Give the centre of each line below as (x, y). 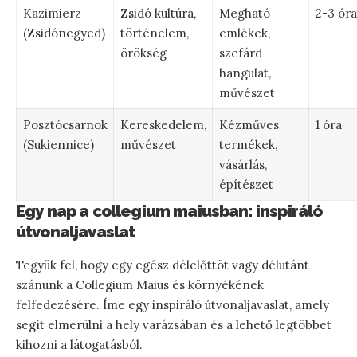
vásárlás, (243, 164)
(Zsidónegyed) (64, 33)
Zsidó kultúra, (158, 13)
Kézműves (249, 124)
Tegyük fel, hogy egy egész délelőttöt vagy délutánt (163, 265)
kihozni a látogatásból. (79, 344)
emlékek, (244, 33)
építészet (246, 184)
